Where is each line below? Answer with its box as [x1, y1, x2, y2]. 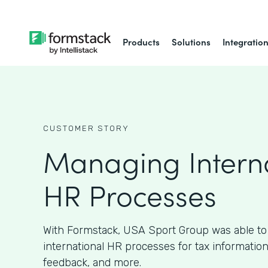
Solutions [172, 35, 211, 48]
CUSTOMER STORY [43, 124, 129, 133]
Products [123, 35, 160, 48]
